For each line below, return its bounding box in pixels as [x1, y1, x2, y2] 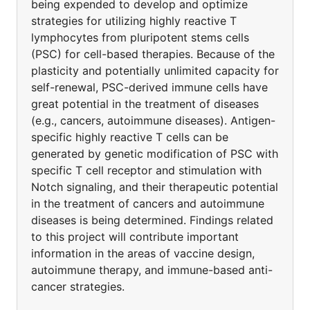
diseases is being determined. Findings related [31, 213, 273, 227]
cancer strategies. [31, 280, 125, 293]
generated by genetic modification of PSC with [31, 147, 278, 161]
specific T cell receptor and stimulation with [31, 163, 262, 177]
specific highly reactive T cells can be [31, 130, 228, 144]
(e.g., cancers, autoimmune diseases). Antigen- [31, 113, 275, 127]
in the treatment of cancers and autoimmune [31, 197, 264, 210]
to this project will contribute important [31, 230, 239, 244]
